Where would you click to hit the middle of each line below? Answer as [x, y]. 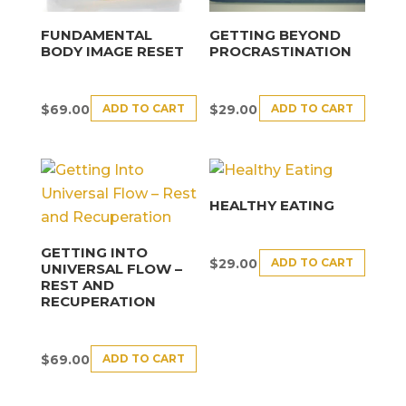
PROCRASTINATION [281, 51]
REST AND [77, 285]
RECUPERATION [98, 301]
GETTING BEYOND [275, 34]
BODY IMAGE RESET [112, 51]
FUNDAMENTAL [96, 34]
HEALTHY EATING [272, 205]
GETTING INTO [94, 252]
